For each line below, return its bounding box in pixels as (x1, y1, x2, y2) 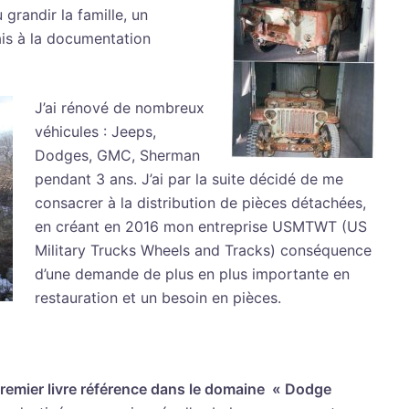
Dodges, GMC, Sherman (35, 145, 200, 164)
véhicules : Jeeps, (35, 121, 156, 141)
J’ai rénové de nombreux (35, 98, 204, 117)
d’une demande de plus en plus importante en (35, 264, 350, 283)
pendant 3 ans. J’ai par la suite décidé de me (35, 169, 343, 188)
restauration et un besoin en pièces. (35, 288, 281, 307)
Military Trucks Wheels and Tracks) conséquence (35, 240, 372, 259)
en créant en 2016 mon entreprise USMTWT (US (35, 216, 367, 236)
